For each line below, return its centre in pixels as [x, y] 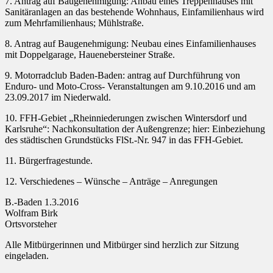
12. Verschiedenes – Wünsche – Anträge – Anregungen [111, 182]
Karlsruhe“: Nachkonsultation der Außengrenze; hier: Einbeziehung [135, 129]
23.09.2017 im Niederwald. [58, 97]
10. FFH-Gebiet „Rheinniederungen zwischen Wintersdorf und [126, 118]
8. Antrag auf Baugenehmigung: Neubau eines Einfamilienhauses [130, 44]
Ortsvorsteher [31, 224]
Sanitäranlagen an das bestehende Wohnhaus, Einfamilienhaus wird [134, 12]
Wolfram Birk [31, 213]
